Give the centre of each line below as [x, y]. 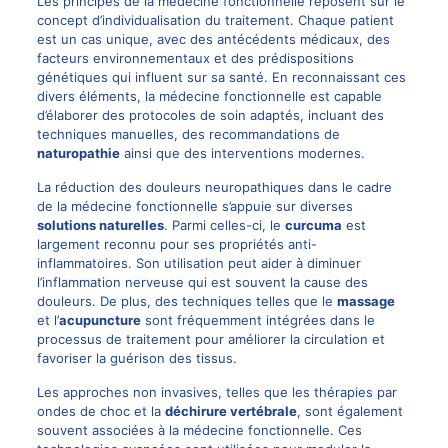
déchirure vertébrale [230, 410]
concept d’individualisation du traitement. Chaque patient [215, 19]
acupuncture [99, 319]
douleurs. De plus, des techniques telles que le [186, 300]
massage [365, 300]
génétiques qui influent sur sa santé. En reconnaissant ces [221, 76]
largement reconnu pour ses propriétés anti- [176, 243]
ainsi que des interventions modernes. [242, 152]
